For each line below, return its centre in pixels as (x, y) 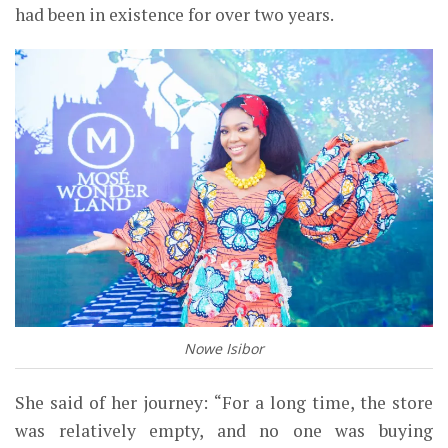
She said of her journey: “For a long (160, 403)
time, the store (369, 403)
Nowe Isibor (224, 349)
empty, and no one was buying (291, 431)
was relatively (82, 431)
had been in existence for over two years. (174, 14)
